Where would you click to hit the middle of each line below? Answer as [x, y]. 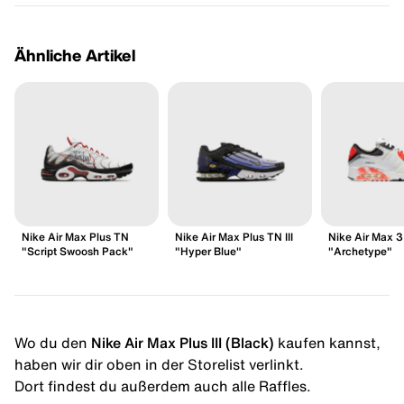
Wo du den [51, 342]
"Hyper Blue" [208, 251]
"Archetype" [360, 251]
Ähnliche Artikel [75, 55]
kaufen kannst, [329, 342]
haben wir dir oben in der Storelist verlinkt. [159, 364]
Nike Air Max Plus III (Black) [183, 342]
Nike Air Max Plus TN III [234, 236]
